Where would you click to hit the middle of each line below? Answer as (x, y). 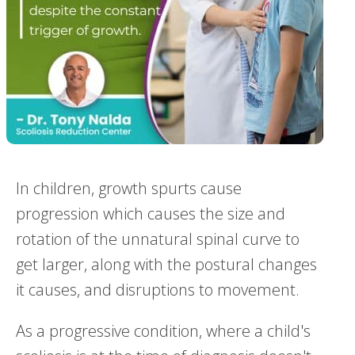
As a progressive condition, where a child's (163, 330)
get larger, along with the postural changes (166, 264)
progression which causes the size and (151, 213)
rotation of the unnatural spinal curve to (158, 239)
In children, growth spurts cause (129, 188)
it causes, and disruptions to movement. (158, 289)
